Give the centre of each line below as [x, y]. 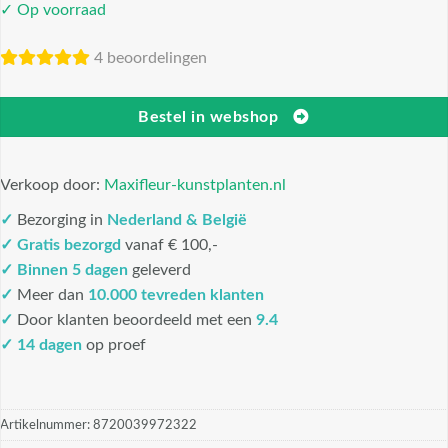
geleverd [159, 270]
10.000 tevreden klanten [176, 295]
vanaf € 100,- [171, 245]
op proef [114, 345]
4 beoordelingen [150, 57]
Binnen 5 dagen [72, 270]
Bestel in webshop [208, 117]
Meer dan [50, 295]
